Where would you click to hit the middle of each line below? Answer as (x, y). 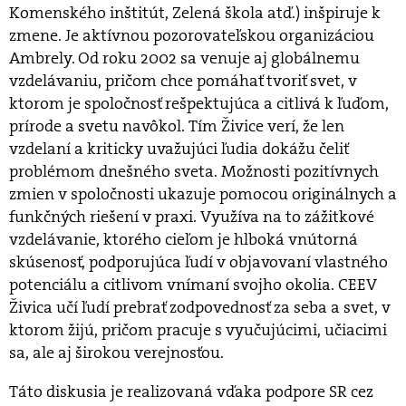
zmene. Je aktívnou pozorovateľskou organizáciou (192, 35)
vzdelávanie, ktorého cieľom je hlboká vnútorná (184, 239)
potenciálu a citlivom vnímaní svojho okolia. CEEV (193, 284)
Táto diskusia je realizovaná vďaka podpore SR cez (191, 391)
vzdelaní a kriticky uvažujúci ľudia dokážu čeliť (179, 148)
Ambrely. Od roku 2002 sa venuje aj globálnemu (184, 58)
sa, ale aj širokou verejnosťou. (116, 352)
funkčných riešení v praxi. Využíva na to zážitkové (192, 216)
